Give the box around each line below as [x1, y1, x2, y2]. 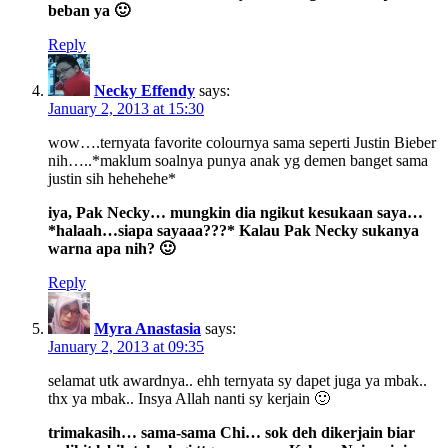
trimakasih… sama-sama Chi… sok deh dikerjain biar [48, 423, 415, 441]
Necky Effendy [94, 81, 195, 99]
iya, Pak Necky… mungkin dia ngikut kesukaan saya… [48, 203, 423, 221]
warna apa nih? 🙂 [48, 239, 175, 257]
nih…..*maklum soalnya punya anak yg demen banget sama [48, 151, 428, 169]
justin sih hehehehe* [48, 169, 176, 187]
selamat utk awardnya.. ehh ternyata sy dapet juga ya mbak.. [48, 371, 427, 389]
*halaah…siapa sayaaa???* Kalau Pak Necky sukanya [48, 221, 419, 239]
